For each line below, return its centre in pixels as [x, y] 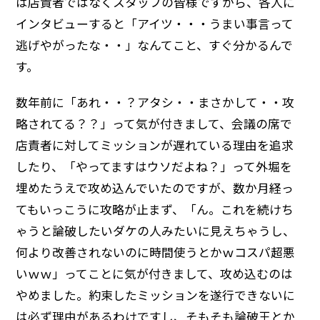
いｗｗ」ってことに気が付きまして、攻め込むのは [155, 273]
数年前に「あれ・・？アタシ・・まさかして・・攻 [155, 102]
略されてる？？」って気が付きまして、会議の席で [154, 123]
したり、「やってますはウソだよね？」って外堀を [154, 166]
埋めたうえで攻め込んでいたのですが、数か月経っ [155, 187]
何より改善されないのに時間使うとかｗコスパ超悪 [156, 252]
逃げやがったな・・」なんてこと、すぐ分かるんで [155, 45]
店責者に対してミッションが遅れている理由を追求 [155, 145]
